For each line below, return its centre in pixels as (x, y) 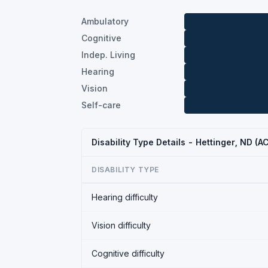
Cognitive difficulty (128, 253)
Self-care (101, 105)
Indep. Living (108, 55)
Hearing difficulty (125, 197)
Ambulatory (105, 21)
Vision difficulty (121, 225)
